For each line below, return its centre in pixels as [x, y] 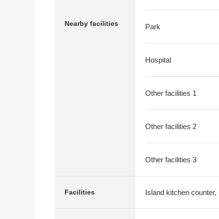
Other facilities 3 [171, 160]
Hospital [158, 60]
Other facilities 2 [171, 126]
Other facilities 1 [171, 93]
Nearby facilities [91, 23]
